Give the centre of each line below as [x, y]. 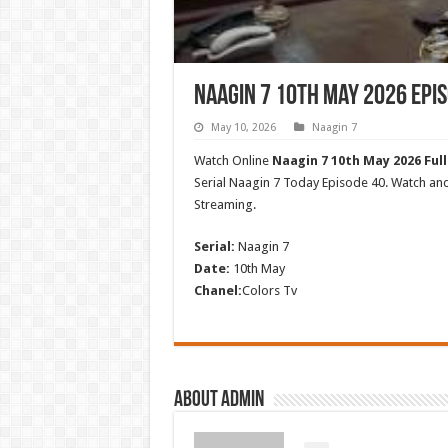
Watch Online [232, 160]
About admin [218, 400]
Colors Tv [269, 290]
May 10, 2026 [243, 127]
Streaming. [224, 204]
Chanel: [217, 290]
